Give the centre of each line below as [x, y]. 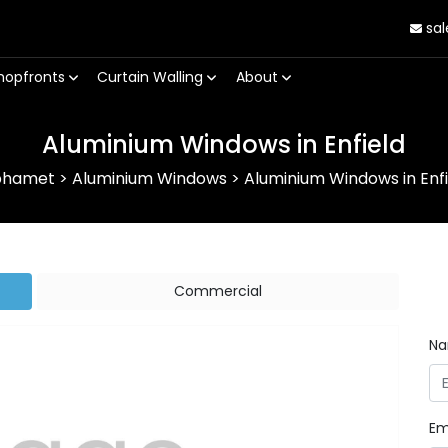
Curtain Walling [152, 77]
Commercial [217, 291]
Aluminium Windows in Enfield [224, 144]
